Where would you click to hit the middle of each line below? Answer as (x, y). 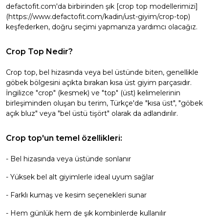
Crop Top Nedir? (39, 52)
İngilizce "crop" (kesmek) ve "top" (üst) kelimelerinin (93, 93)
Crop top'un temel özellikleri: (64, 138)
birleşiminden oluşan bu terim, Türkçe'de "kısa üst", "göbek (104, 103)
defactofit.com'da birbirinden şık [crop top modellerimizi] (102, 6)
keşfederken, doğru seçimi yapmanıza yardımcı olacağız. (102, 27)
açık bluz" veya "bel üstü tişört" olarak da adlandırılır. (92, 113)
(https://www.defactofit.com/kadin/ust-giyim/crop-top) (98, 17)
